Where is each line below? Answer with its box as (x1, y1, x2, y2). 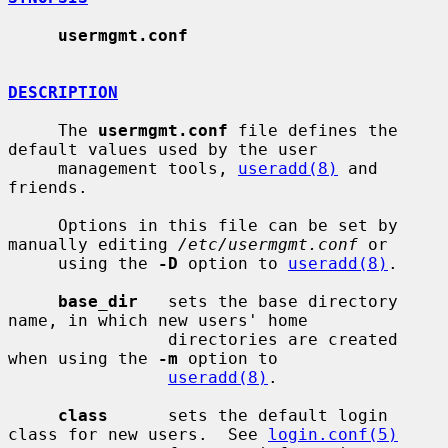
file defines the (228, 120, 398, 140)
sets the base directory (138, 291, 398, 311)
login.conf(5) (268, 424, 398, 444)
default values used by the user (8, 139, 318, 159)
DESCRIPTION (8, 82, 118, 102)
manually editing (8, 234, 178, 254)
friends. (8, 177, 88, 197)
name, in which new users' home (8, 310, 308, 330)
